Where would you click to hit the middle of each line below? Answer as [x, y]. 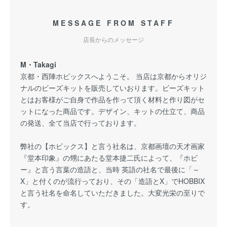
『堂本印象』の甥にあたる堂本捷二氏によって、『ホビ [109, 158]
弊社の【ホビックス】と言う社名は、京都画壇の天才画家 [112, 146]
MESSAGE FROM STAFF [113, 23]
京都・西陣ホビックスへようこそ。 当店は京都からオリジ [113, 76]
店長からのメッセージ [113, 39]
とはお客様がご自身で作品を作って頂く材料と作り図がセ [112, 99]
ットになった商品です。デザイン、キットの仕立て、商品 [112, 111]
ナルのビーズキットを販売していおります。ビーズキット [112, 88]
